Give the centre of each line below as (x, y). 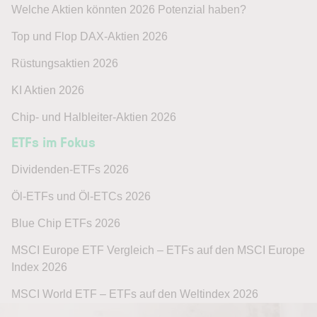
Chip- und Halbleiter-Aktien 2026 (94, 117)
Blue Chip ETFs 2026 (66, 223)
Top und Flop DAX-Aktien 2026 (90, 36)
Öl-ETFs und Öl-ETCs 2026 (81, 196)
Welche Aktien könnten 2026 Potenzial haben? (129, 9)
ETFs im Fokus (53, 141)
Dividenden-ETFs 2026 (70, 169)
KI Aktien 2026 (48, 90)
